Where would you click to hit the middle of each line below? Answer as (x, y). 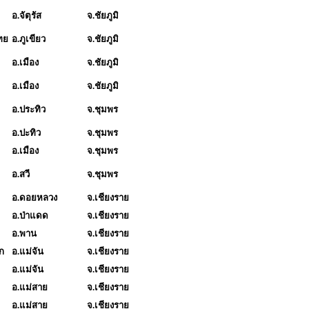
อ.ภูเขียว (29, 39)
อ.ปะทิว (26, 132)
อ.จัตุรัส (27, 15)
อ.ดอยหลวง (34, 197)
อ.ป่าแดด (30, 215)
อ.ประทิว (29, 109)
